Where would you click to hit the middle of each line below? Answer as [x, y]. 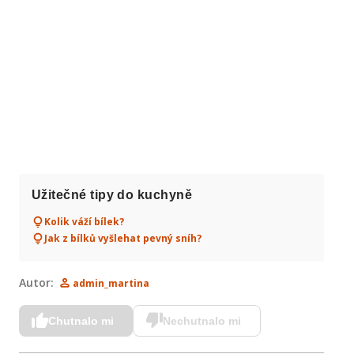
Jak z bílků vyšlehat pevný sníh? [123, 238]
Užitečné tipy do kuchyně [112, 195]
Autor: [36, 282]
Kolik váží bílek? [84, 222]
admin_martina [111, 283]
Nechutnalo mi [202, 321]
